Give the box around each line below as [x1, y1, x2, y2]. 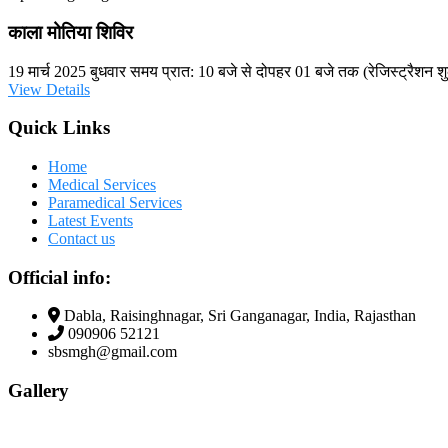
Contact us [48, 230, 115, 248]
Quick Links [8, 117, 110, 139]
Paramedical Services [48, 194, 182, 212]
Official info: [8, 266, 111, 288]
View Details [8, 80, 90, 98]
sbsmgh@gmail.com [48, 343, 177, 361]
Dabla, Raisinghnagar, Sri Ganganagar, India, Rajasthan [64, 307, 416, 325]
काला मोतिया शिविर [8, 21, 133, 43]
